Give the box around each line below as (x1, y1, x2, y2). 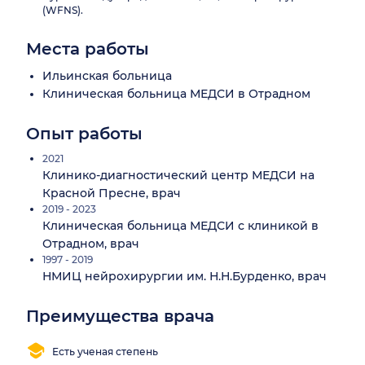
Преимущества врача (26, 306, 214, 327)
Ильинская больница (42, 68, 172, 84)
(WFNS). (42, 4, 83, 17)
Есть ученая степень (52, 345, 158, 358)
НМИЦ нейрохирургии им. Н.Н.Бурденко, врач (42, 269, 327, 284)
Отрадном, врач (42, 236, 139, 252)
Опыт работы (26, 124, 143, 144)
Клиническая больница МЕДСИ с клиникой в (42, 218, 319, 234)
